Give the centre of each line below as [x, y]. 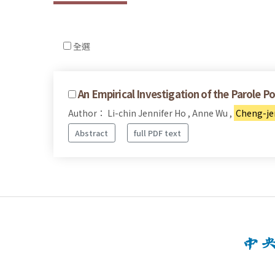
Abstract [92, 133]
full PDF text [158, 133]
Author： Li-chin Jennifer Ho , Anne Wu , [151, 113]
